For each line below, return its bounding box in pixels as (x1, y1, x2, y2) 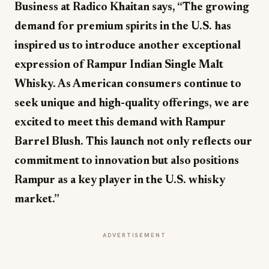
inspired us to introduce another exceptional (14, 40, 241, 52)
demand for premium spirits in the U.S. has (14, 21, 231, 32)
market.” (14, 194, 59, 205)
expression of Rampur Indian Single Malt (14, 59, 223, 71)
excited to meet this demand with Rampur (14, 117, 226, 128)
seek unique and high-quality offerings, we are (14, 98, 249, 109)
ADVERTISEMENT (103, 231, 166, 239)
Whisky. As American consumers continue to (14, 79, 241, 90)
